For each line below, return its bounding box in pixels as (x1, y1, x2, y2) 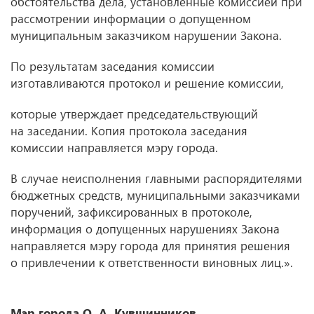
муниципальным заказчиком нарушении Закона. (11, 27, 282, 43)
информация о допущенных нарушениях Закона (11, 221, 280, 237)
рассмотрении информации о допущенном (11, 11, 251, 27)
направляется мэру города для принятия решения (11, 238, 290, 254)
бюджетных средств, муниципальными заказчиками (11, 187, 300, 203)
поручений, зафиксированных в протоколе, (11, 204, 252, 220)
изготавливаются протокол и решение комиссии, (11, 75, 284, 91)
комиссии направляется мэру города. (11, 139, 218, 156)
